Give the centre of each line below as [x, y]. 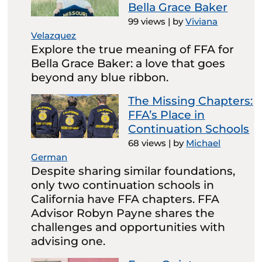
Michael [204, 143]
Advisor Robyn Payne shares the [123, 213]
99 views [147, 21]
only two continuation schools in [123, 185]
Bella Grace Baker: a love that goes [128, 63]
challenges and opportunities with [128, 227]
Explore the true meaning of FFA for [133, 49]
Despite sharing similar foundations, [133, 171]
